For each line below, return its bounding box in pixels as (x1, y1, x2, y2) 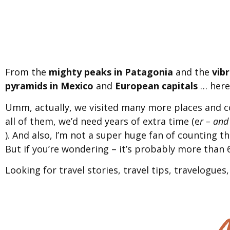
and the (173, 66, 212, 79)
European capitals (115, 80, 198, 92)
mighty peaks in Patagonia (49, 66, 173, 79)
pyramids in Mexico (5, 80, 93, 92)
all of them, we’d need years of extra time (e (5, 114, 200, 127)
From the (5, 66, 49, 79)
